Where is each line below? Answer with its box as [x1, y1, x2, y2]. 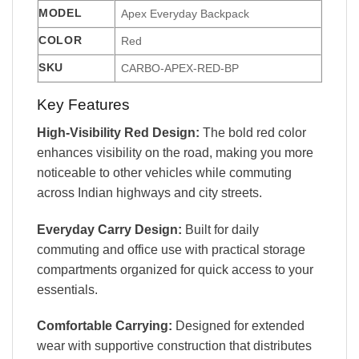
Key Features [37, 96, 130, 114]
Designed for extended [172, 319, 305, 333]
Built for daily [182, 222, 259, 236]
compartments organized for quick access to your [37, 262, 313, 276]
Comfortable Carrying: [37, 319, 172, 333]
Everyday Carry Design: [37, 222, 182, 236]
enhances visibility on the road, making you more [37, 145, 313, 159]
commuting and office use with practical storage [37, 242, 305, 256]
